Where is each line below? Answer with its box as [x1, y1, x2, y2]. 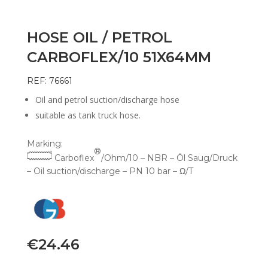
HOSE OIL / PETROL [26, 29, 172, 47]
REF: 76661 [26, 75, 72, 87]
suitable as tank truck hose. [35, 109, 141, 121]
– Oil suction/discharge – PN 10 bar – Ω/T [26, 166, 193, 177]
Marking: [26, 138, 63, 150]
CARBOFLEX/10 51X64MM [26, 48, 211, 66]
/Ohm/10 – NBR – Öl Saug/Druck [100, 153, 237, 164]
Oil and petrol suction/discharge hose [35, 94, 179, 106]
